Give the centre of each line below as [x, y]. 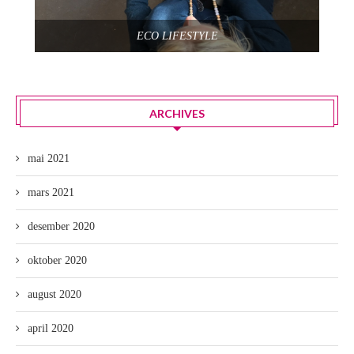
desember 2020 [61, 227]
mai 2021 [49, 159]
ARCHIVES [177, 114]
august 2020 [55, 295]
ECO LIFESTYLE [177, 36]
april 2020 [51, 329]
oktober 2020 [57, 261]
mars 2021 [51, 193]
